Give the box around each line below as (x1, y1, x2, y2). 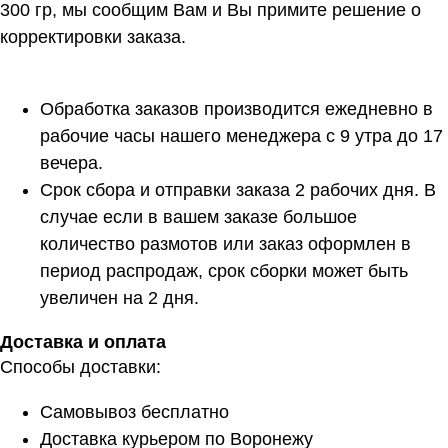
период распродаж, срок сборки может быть (40, 260, 408, 281)
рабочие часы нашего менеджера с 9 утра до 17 (40, 125, 443, 146)
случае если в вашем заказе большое (40, 206, 357, 227)
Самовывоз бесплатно (40, 401, 229, 422)
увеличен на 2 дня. (40, 287, 199, 308)
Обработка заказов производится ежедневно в (40, 98, 433, 119)
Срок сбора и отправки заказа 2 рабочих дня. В (40, 179, 436, 200)
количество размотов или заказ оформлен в (40, 233, 411, 254)
